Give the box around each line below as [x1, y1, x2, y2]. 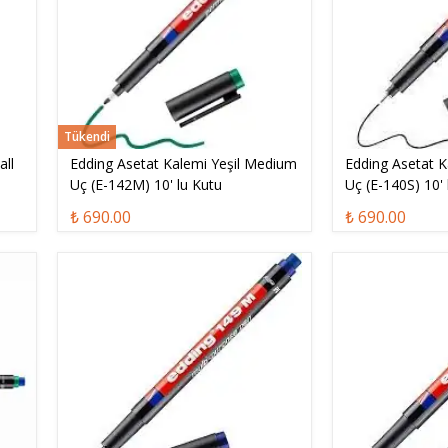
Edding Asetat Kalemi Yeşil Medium [69, 154, 297, 174]
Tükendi [63, 128, 110, 146]
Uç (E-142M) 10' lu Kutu [69, 175, 222, 195]
